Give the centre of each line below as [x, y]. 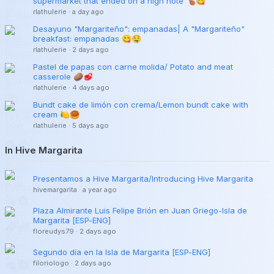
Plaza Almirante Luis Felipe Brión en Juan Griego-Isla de [140, 211]
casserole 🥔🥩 [63, 77]
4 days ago [91, 88]
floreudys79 [54, 231]
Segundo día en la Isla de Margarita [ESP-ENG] [191, 252]
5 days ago [91, 126]
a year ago [100, 190]
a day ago [88, 12]
